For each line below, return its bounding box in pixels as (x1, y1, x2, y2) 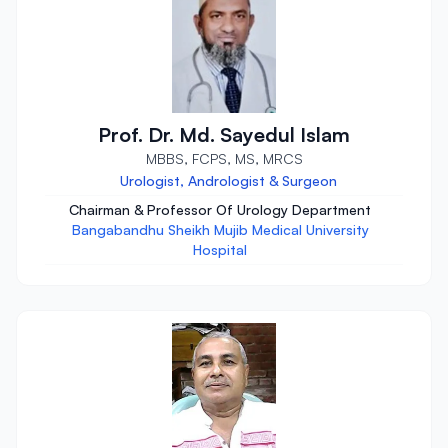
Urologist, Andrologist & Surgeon (119, 171, 337, 189)
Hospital (193, 240, 247, 258)
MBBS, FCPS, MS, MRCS (145, 149, 303, 167)
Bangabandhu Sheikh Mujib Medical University (71, 220, 369, 238)
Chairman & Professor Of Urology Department (69, 200, 371, 218)
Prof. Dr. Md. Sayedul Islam (98, 121, 350, 147)
